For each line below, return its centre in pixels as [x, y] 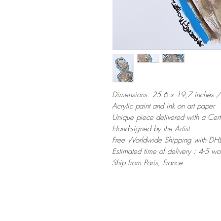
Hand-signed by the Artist [151, 129]
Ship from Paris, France [147, 163]
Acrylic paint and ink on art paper [163, 106]
